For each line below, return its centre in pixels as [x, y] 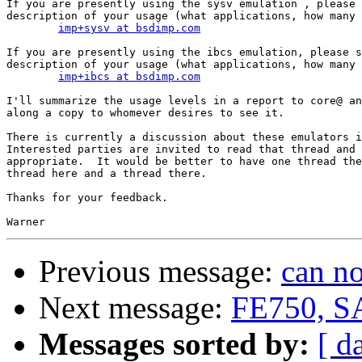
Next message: [135, 308]
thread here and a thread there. [107, 174]
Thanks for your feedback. [87, 198]
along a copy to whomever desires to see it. [145, 113]
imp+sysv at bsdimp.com [129, 28]
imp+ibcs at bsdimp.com [129, 77]
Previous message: [160, 271]
